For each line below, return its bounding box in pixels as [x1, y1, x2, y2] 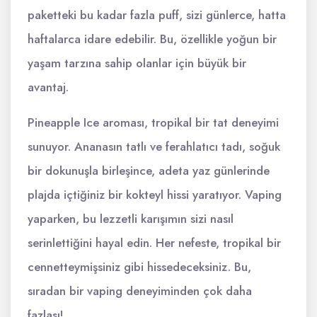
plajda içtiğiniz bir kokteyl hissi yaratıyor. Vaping [28, 186, 282, 203]
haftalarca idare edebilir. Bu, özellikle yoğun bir [28, 30, 277, 47]
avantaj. [28, 79, 69, 96]
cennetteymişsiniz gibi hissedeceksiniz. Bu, [28, 258, 251, 275]
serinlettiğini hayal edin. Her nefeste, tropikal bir [28, 234, 281, 251]
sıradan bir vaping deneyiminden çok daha [28, 282, 252, 299]
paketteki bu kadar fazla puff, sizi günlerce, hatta [28, 6, 286, 23]
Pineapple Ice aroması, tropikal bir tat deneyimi [28, 114, 279, 131]
